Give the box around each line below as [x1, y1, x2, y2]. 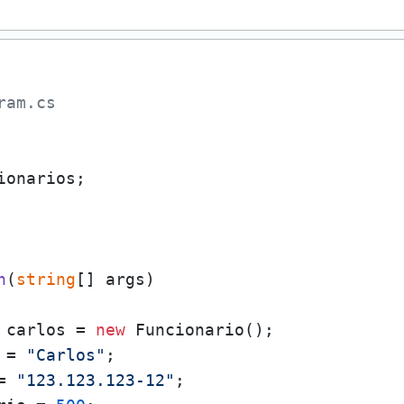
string [15, 270, 76, 289]
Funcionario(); [124, 320, 274, 339]
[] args [75, 270, 145, 289]
